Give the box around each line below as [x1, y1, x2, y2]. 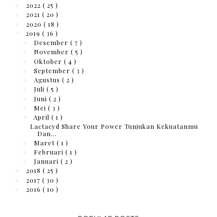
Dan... [37, 129, 57, 138]
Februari [33, 147, 65, 156]
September [33, 66, 72, 75]
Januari [33, 157, 61, 166]
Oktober [33, 57, 64, 65]
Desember [33, 38, 70, 47]
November [33, 47, 71, 56]
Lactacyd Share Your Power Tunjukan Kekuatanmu [30, 122, 199, 131]
